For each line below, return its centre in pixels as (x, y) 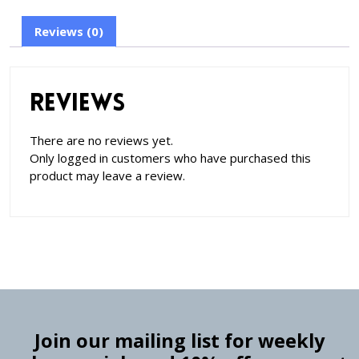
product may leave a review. (107, 175)
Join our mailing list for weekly (179, 340)
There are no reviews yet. (101, 140)
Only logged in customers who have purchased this (170, 157)
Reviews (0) (69, 32)
